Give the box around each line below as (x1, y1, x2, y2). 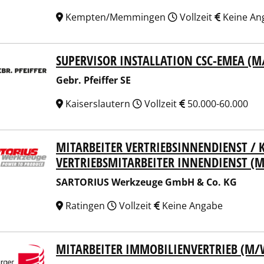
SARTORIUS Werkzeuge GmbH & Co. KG (56, 176, 237, 189)
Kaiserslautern (63, 97, 133, 110)
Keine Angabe (160, 199, 223, 212)
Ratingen (63, 199, 107, 212)
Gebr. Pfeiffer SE (56, 74, 131, 87)
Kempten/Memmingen (63, 11, 168, 24)
